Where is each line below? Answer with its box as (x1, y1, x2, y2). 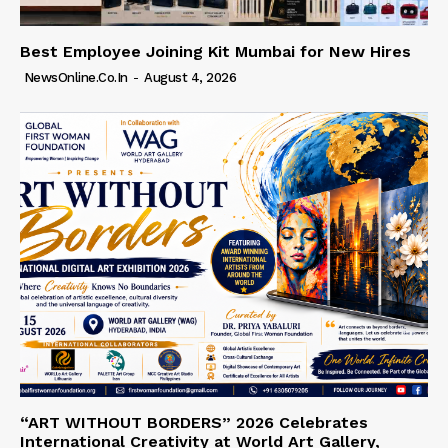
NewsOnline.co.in (23, 69, 128, 85)
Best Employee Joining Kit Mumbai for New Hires (20, 41, 411, 61)
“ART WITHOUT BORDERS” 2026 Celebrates (20, 413, 368, 433)
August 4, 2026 (144, 69, 236, 85)
